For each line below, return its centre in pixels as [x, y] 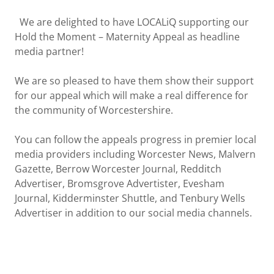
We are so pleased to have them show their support [134, 81]
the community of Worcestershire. [96, 110]
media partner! [49, 51]
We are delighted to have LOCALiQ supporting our [132, 22]
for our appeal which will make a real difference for [131, 95]
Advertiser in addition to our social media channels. [135, 213]
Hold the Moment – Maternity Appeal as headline [127, 37]
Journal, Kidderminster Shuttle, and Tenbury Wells [130, 198]
